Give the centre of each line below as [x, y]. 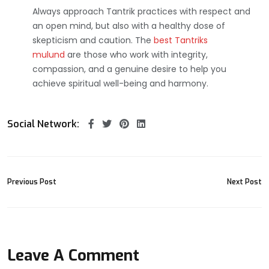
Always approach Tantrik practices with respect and [141, 11]
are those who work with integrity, [136, 54]
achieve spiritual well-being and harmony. [120, 83]
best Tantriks [181, 40]
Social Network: [43, 124]
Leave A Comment [73, 255]
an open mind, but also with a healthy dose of [129, 26]
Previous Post [32, 182]
